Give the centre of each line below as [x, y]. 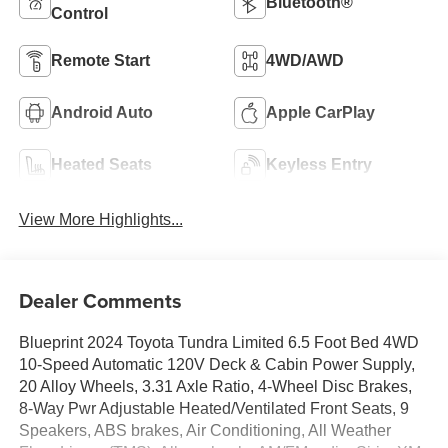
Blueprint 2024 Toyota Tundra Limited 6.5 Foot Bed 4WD [218, 343]
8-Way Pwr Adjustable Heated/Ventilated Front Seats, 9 [213, 409]
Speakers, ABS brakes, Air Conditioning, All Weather [204, 431]
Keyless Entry [319, 164]
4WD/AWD [305, 60]
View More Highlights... [100, 219]
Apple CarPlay [320, 112]
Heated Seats [101, 164]
